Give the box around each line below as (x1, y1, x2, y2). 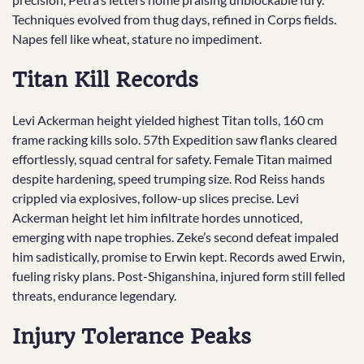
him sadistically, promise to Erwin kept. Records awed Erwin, (12, 249, 344, 265)
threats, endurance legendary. (12, 288, 176, 304)
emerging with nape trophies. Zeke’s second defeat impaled (12, 229, 339, 245)
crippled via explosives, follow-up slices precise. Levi (12, 190, 299, 206)
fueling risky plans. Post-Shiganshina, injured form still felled (12, 268, 345, 284)
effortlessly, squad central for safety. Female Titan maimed (12, 151, 332, 167)
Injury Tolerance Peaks (12, 324, 251, 349)
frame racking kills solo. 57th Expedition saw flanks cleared (12, 132, 337, 148)
